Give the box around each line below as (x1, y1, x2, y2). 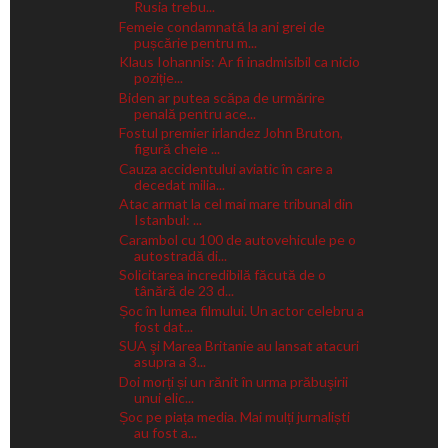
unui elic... (133, 388, 194, 406)
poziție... (133, 69, 183, 86)
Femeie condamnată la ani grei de (118, 17, 325, 35)
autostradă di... (133, 246, 227, 264)
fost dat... (133, 317, 193, 335)
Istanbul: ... (133, 211, 202, 228)
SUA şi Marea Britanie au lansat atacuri (118, 337, 359, 354)
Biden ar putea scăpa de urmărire (118, 88, 325, 106)
